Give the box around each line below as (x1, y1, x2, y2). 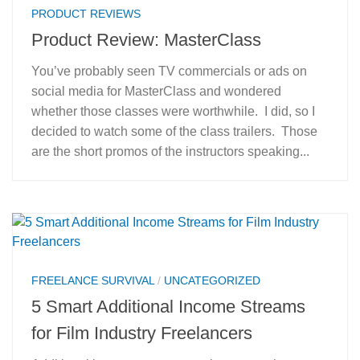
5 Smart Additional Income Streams (31, 297, 305, 317)
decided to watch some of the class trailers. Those (31, 125, 317, 139)
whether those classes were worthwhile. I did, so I (31, 104, 315, 119)
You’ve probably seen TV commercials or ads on (31, 64, 307, 79)
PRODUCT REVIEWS (31, 6, 141, 20)
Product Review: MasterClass (31, 30, 261, 51)
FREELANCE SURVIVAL (31, 274, 154, 288)
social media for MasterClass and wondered (31, 84, 281, 99)
